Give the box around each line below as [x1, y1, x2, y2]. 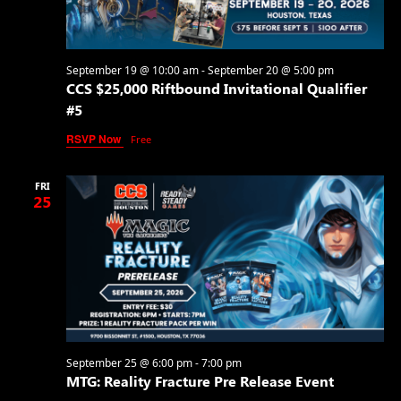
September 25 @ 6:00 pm [65, 354, 192, 371]
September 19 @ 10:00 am [65, 62, 199, 78]
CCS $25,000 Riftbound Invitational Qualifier [65, 78, 367, 98]
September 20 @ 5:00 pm [207, 62, 334, 78]
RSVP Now [65, 130, 124, 147]
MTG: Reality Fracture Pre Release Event [65, 371, 334, 390]
